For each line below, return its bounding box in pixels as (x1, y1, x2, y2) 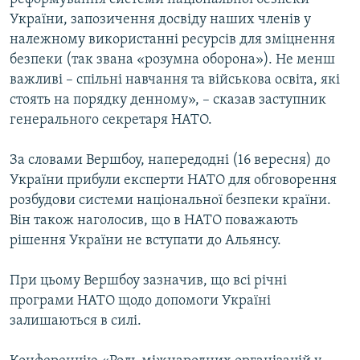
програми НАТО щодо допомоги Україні (10, 293, 271, 309)
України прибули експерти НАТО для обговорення (10, 173, 337, 189)
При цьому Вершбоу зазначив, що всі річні (10, 273, 287, 289)
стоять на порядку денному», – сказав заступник (10, 92, 326, 108)
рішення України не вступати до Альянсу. (10, 233, 281, 249)
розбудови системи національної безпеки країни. (10, 193, 331, 209)
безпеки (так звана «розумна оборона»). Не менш (10, 52, 335, 68)
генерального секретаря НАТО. (10, 112, 212, 129)
